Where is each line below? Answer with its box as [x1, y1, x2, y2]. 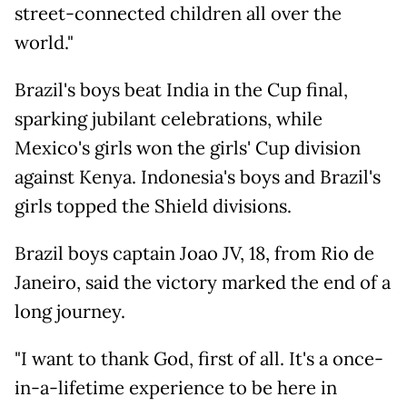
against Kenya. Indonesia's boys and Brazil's [15, 165, 381, 190]
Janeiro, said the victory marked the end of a [15, 271, 391, 295]
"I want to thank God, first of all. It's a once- [15, 347, 383, 372]
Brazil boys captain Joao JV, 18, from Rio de [15, 242, 374, 266]
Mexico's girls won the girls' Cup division [15, 136, 361, 161]
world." [15, 31, 74, 55]
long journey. [15, 300, 125, 324]
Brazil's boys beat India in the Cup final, [15, 78, 348, 103]
